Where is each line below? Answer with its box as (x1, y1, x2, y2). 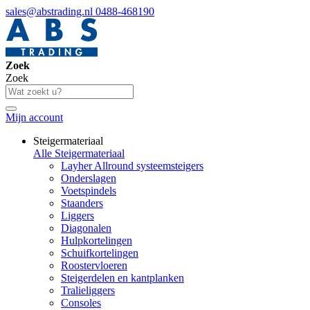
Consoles (61, 297, 101, 309)
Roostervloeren (61, 259, 127, 271)
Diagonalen (61, 222, 111, 234)
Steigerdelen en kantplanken (61, 272, 184, 284)
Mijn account (6, 111, 63, 123)
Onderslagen (61, 172, 116, 184)
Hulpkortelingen (61, 235, 132, 246)
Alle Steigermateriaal (33, 147, 125, 159)
